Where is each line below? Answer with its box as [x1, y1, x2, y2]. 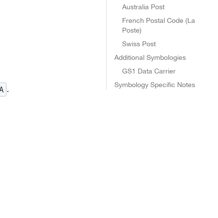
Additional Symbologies [114, 54, 186, 61]
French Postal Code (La [122, 17, 195, 24]
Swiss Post [122, 40, 156, 48]
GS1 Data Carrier [122, 67, 176, 75]
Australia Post [122, 3, 164, 11]
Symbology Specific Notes [114, 81, 195, 89]
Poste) [122, 26, 142, 34]
